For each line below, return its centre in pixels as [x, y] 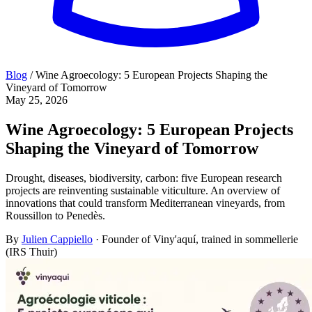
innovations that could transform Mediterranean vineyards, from [145, 203]
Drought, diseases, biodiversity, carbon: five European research [144, 178]
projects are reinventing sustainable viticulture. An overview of [143, 190]
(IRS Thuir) [31, 251]
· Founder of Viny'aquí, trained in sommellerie [197, 239]
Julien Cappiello [57, 239]
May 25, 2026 [37, 100]
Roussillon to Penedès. [55, 215]
